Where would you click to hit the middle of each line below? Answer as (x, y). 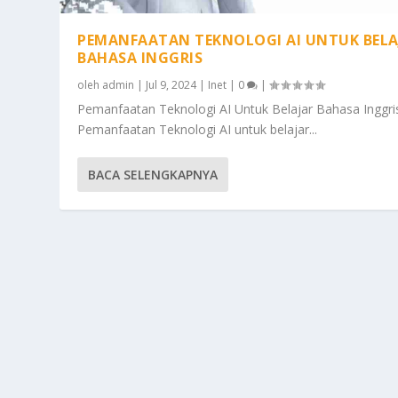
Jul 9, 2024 (171, 85)
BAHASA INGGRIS (140, 58)
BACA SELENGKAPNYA (153, 175)
